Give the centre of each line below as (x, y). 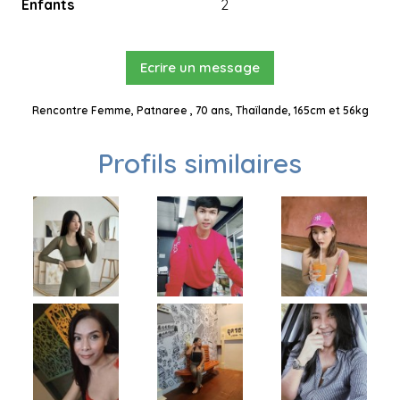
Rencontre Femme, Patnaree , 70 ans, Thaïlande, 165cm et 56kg (200, 111)
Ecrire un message (200, 68)
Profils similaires (200, 164)
